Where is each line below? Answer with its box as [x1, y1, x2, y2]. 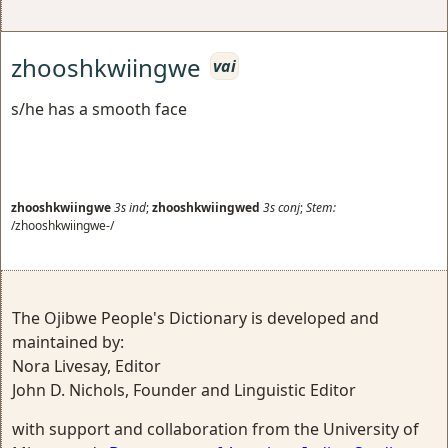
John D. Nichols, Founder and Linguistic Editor [12, 378, 356, 401]
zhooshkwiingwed [152, 198, 260, 216]
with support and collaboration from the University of [12, 417, 419, 440]
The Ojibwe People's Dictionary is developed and [12, 306, 379, 329]
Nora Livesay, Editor [12, 354, 161, 377]
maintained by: [12, 330, 124, 353]
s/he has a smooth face [11, 97, 187, 120]
